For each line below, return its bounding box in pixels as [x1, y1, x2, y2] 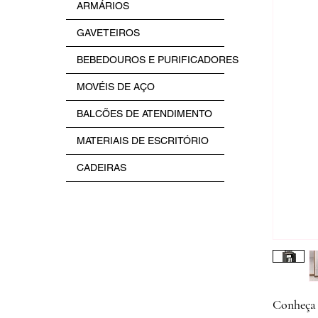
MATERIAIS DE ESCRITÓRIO [77, 135, 209, 146]
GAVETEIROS [77, 27, 140, 38]
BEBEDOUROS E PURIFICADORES [77, 54, 238, 65]
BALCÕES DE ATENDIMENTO [77, 108, 212, 119]
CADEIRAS [77, 162, 126, 173]
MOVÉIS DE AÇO [77, 81, 155, 92]
